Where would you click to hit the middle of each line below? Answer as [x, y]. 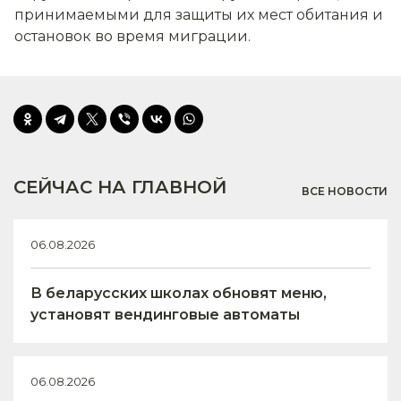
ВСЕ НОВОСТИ [345, 191]
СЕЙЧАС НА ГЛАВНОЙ [120, 187]
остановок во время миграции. [132, 36]
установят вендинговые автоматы [165, 314]
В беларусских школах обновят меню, [179, 293]
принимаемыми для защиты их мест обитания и [199, 14]
